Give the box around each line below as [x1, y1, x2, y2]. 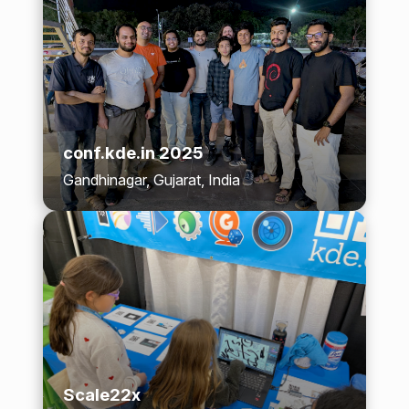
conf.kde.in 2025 [63, 142, 204, 163]
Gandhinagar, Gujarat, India [63, 171, 241, 190]
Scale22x [63, 384, 142, 405]
